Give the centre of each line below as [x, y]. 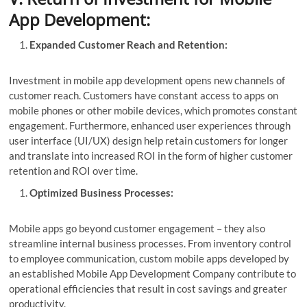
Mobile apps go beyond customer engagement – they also [137, 228]
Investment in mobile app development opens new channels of [147, 80]
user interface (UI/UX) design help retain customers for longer [149, 140]
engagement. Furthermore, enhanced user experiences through [150, 125]
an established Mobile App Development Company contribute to [153, 273]
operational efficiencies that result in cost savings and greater [148, 288]
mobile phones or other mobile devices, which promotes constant [153, 110]
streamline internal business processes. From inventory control [150, 243]
